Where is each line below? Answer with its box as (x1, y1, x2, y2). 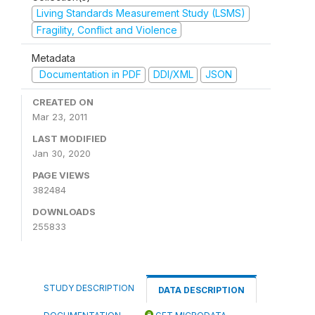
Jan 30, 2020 (32, 147, 91, 159)
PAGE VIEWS (32, 169, 90, 181)
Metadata (32, 52, 75, 64)
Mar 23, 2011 (32, 110, 87, 122)
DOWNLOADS (32, 205, 96, 217)
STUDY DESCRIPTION (44, 282, 134, 293)
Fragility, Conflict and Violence (36, 23, 177, 36)
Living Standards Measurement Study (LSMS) (36, 7, 245, 19)
